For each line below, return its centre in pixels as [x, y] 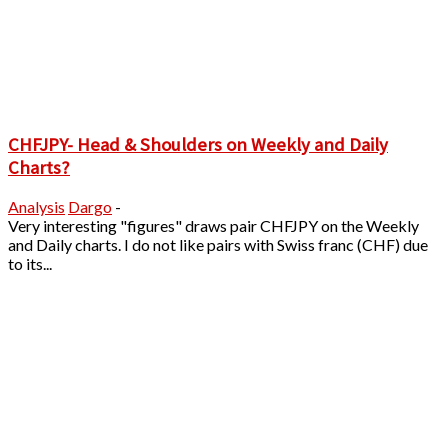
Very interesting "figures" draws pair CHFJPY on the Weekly [213, 226]
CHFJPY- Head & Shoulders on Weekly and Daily [198, 144]
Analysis [36, 207]
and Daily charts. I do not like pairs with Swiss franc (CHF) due [218, 245]
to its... [30, 264]
